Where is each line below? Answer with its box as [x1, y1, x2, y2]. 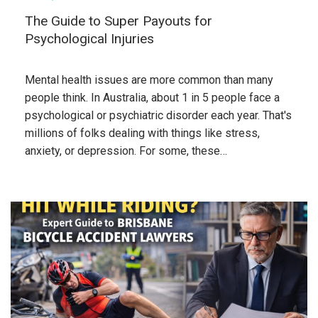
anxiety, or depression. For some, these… [25, 144, 227, 158]
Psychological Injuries [25, 31, 154, 47]
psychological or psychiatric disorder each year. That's [25, 109, 292, 122]
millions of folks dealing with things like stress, [25, 126, 260, 140]
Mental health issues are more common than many [25, 73, 273, 87]
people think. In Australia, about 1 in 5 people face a [25, 91, 280, 104]
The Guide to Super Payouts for [25, 13, 212, 29]
